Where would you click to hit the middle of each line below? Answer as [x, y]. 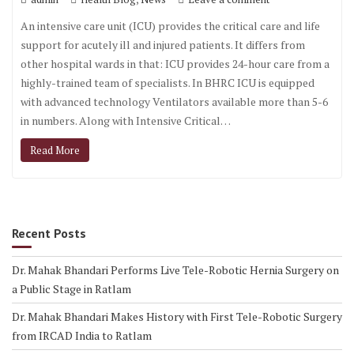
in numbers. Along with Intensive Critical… [126, 121]
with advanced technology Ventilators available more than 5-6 [174, 102]
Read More [55, 150]
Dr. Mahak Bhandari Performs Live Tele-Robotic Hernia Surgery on [175, 270]
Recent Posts [49, 233]
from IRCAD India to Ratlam [82, 335]
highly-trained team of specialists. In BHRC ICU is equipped [168, 83]
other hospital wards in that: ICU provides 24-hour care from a [175, 64]
